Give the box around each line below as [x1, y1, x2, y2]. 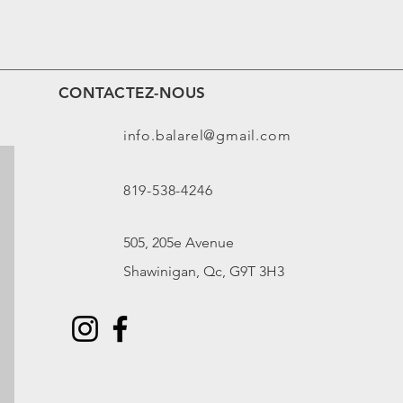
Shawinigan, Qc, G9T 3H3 [122, 263, 284, 280]
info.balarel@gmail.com [122, 127, 291, 144]
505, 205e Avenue [122, 234, 234, 251]
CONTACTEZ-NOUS [58, 84, 206, 102]
